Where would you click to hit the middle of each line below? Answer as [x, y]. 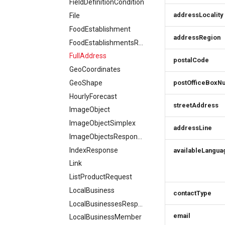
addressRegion [197, 37]
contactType [192, 193]
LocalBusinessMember [105, 217]
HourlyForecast [93, 96]
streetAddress [196, 105]
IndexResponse [94, 150]
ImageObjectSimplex [102, 123]
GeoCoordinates [95, 69]
